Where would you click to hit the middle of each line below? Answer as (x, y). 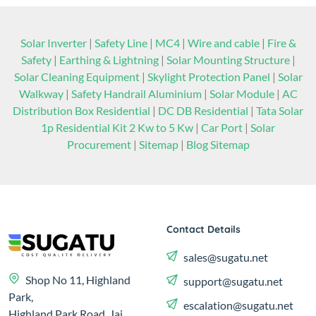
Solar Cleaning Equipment (77, 77)
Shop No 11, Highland (78, 279)
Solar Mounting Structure (228, 60)
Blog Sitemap (218, 145)
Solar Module (242, 94)
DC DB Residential (203, 111)
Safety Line (121, 43)
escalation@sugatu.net (238, 305)
